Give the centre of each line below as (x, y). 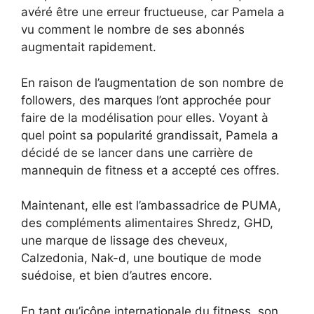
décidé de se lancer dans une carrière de (137, 152)
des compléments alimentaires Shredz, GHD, (147, 223)
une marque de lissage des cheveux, (124, 241)
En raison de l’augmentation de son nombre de (152, 82)
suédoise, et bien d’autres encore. (117, 276)
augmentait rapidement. (89, 47)
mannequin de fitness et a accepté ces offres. (150, 170)
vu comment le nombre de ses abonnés (133, 30)
